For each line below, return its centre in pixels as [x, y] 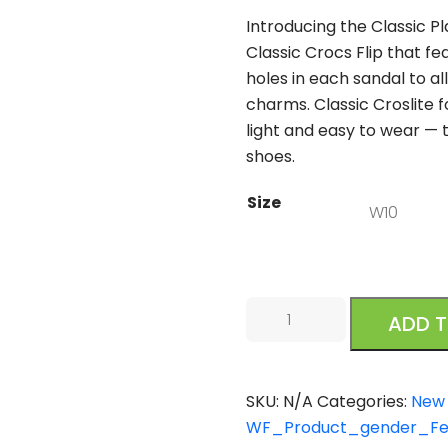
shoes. [271, 156]
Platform [280, 360]
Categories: [364, 401]
